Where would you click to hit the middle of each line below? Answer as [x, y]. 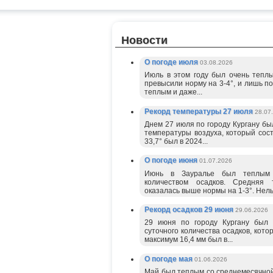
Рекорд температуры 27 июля [200, 111]
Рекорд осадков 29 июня [190, 210]
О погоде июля [172, 62]
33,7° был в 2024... [176, 141]
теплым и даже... [173, 92]
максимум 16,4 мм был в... [189, 240]
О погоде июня [172, 161]
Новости [144, 40]
